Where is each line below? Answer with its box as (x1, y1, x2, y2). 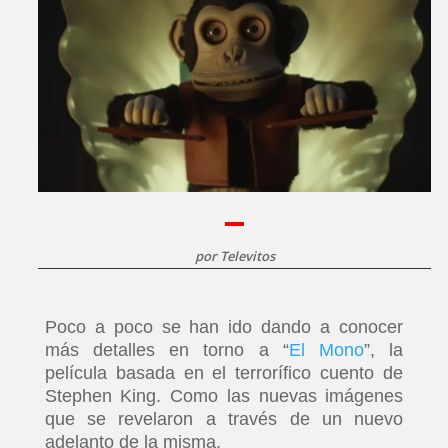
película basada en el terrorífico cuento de (44, 362, 404, 383)
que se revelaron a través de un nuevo (44, 408, 404, 429)
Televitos (219, 246, 275, 265)
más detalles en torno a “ (44, 339, 289, 360)
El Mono (288, 339, 364, 360)
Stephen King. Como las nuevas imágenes (44, 385, 404, 406)
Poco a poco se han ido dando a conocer (44, 316, 404, 337)
